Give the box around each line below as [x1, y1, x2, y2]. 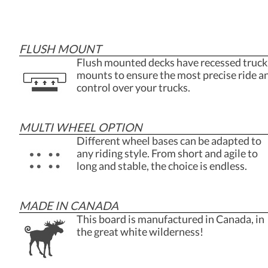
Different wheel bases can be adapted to [77, 134, 261, 147]
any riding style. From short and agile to [77, 147, 258, 160]
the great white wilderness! [77, 225, 203, 238]
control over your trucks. [77, 81, 190, 94]
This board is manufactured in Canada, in [77, 212, 264, 226]
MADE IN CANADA [19, 198, 118, 212]
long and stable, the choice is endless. [77, 159, 247, 172]
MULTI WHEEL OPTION [19, 120, 142, 134]
